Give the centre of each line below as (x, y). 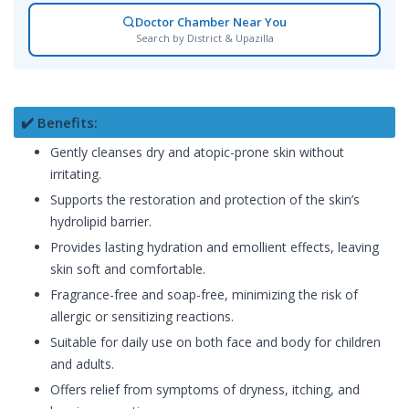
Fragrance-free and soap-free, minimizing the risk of (204, 294)
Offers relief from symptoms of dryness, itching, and (205, 389)
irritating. (76, 173)
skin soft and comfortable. (128, 268)
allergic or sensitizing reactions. (142, 316)
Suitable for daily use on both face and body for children (215, 341)
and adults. (82, 363)
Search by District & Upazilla (204, 37)
